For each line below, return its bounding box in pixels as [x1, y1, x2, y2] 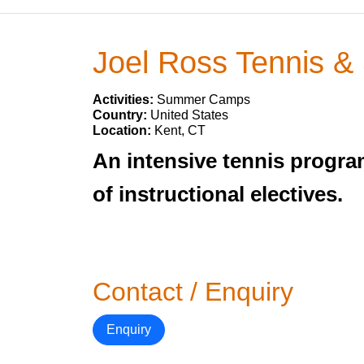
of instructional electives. [93, 182, 343, 206]
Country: [93, 108, 150, 122]
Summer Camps [157, 93, 250, 106]
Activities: [93, 93, 157, 106]
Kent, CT [154, 123, 206, 137]
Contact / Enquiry [93, 277, 293, 306]
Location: [93, 123, 154, 137]
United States [150, 108, 228, 122]
